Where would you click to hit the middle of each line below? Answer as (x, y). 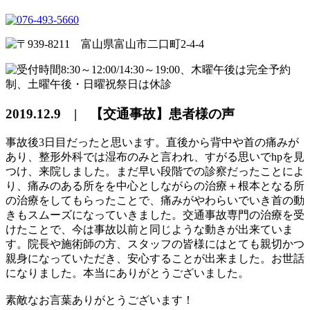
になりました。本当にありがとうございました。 (127, 273)
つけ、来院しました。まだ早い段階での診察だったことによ (155, 172)
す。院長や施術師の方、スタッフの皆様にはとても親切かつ (155, 244)
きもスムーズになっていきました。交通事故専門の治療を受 (155, 215)
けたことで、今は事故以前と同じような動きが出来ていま (149, 230)
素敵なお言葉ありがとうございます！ (100, 300)
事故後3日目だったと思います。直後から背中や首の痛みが (152, 143)
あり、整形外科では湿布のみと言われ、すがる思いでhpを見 (155, 157)
